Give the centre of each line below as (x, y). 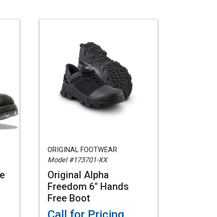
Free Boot (69, 198)
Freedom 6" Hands (88, 186)
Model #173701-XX (77, 160)
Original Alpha (78, 175)
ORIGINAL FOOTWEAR (82, 150)
